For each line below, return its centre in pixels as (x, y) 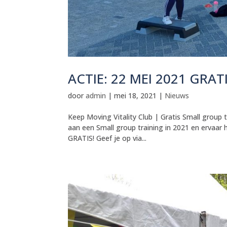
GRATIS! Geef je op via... (107, 138)
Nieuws (177, 96)
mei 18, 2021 (136, 96)
